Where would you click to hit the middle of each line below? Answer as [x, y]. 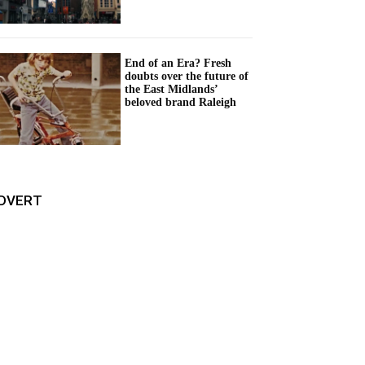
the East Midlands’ [172, 89]
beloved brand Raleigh [180, 102]
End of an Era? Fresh [178, 63]
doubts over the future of [187, 76]
